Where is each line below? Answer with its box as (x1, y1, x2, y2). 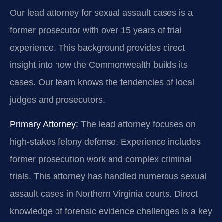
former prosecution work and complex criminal (10, 154, 192, 164)
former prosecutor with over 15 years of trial (10, 25, 182, 36)
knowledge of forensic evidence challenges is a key (10, 206, 212, 216)
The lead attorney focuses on (78, 119, 196, 129)
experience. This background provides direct (10, 43, 185, 53)
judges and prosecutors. (10, 95, 105, 105)
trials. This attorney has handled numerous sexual (10, 171, 207, 181)
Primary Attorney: (10, 119, 78, 129)
